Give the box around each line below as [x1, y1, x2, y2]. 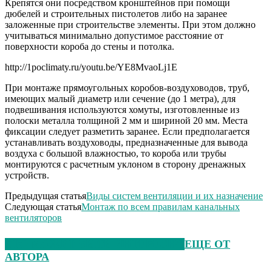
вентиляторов [5, 212, 62, 223]
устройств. [5, 170, 49, 181]
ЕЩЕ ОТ [185, 238, 230, 251]
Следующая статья [5, 202, 81, 212]
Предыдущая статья [5, 191, 86, 202]
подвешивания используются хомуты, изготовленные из [5, 104, 239, 115]
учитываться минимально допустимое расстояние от [5, 30, 223, 41]
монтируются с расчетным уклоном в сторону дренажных [5, 159, 246, 170]
